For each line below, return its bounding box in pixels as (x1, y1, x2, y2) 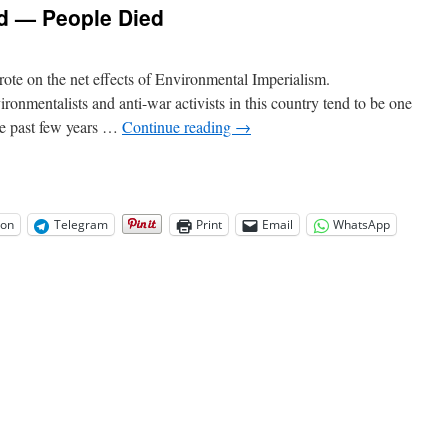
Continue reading (122, 116, 235, 137)
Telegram (54, 216, 108, 233)
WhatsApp (333, 216, 390, 233)
